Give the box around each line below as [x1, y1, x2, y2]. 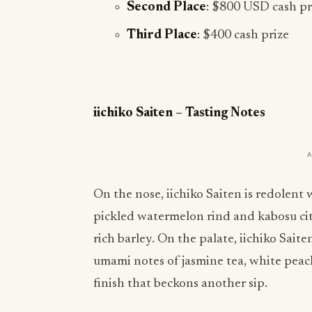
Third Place [127, 29, 197, 42]
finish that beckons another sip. [93, 277, 267, 290]
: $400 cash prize [197, 29, 289, 42]
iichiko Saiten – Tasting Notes [93, 107, 265, 120]
